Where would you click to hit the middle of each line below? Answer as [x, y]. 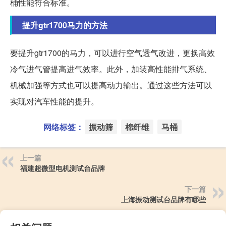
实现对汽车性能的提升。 [54, 101]
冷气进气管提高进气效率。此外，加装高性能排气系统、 [111, 69]
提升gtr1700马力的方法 [65, 25]
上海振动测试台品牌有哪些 [163, 200]
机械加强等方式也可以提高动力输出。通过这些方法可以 [111, 85]
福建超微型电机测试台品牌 [63, 168]
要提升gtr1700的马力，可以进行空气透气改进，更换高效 [112, 53]
